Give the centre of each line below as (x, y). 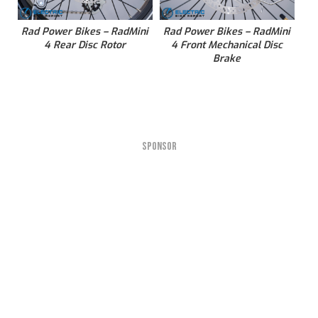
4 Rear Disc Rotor (85, 45)
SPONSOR (159, 147)
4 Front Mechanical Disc (227, 45)
